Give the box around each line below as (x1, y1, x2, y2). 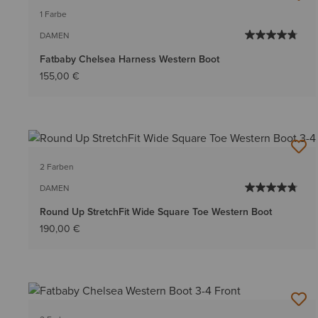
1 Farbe (40, 7, 67, 21)
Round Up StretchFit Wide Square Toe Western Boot (40, 204, 272, 219)
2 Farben (40, 160, 74, 173)
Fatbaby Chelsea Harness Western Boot (40, 51, 219, 66)
